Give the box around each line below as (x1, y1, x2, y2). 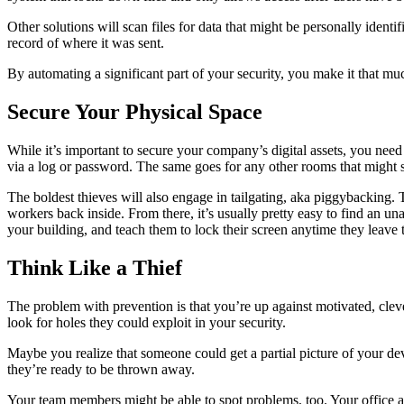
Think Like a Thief (7, 255, 182, 280)
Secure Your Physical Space (7, 100, 262, 124)
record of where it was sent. (7, 35, 168, 51)
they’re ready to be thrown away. (7, 361, 198, 377)
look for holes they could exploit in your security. (7, 314, 289, 330)
